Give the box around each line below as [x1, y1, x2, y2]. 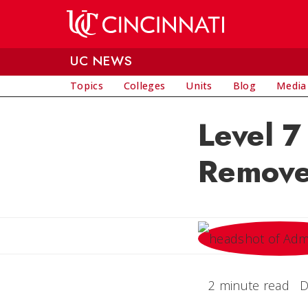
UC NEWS [70, 52, 133, 70]
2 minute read [208, 277, 289, 294]
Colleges [123, 79, 166, 92]
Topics [70, 79, 103, 92]
